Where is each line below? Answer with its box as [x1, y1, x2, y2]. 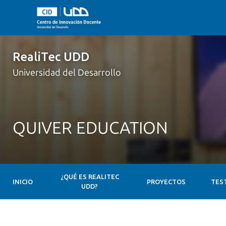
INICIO [13, 178, 33, 185]
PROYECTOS [146, 178, 186, 185]
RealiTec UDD [13, 50, 89, 64]
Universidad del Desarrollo [13, 67, 121, 78]
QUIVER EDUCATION [13, 118, 168, 138]
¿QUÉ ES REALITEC [60, 173, 119, 180]
